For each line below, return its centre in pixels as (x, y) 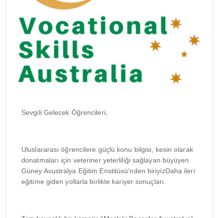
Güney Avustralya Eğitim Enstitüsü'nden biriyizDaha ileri (108, 171)
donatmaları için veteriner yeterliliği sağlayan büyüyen (105, 160)
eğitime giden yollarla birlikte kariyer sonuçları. (94, 182)
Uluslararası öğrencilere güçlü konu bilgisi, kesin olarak (107, 150)
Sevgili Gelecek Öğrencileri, (64, 113)
